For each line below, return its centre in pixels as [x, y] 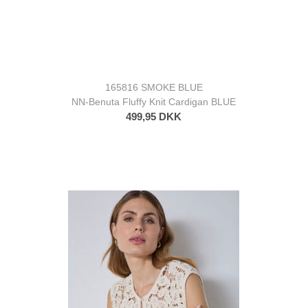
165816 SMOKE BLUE [154, 87]
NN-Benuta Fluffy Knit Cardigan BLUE [154, 101]
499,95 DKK [154, 116]
